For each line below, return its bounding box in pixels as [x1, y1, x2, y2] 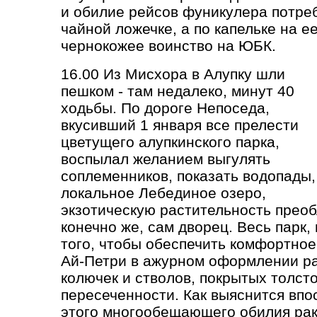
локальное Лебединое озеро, [61, 185, 266, 201]
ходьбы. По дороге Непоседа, [61, 100, 270, 116]
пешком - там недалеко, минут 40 [61, 83, 294, 99]
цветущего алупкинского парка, [61, 134, 279, 150]
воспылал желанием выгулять [61, 151, 270, 167]
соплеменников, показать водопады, [61, 168, 316, 184]
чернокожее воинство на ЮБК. [61, 38, 276, 54]
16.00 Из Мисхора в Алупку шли [61, 66, 285, 82]
